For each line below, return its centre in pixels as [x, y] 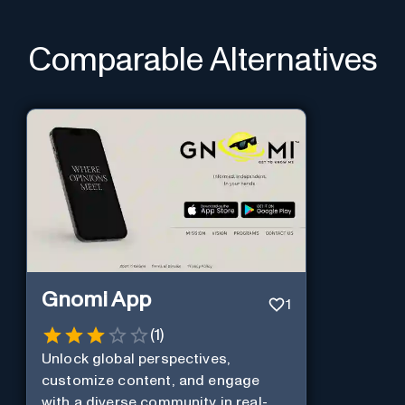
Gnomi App [96, 301]
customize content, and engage [151, 380]
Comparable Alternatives [202, 61]
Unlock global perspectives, [136, 358]
